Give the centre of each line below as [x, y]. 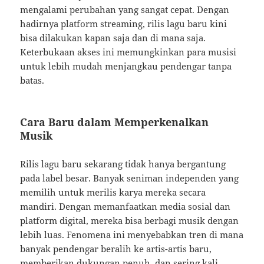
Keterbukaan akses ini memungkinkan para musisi [128, 52]
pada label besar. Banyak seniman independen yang [130, 178]
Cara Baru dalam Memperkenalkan [115, 122]
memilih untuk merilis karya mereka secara [113, 192]
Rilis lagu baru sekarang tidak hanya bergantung [123, 164]
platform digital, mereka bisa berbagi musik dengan [130, 221]
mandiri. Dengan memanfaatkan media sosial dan [126, 207]
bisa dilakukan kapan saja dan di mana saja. [113, 38]
